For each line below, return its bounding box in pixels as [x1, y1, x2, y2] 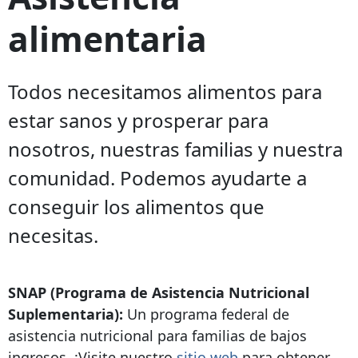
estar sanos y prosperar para [8, 107, 268, 134]
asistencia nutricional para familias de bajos [8, 326, 307, 346]
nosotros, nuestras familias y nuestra [8, 136, 343, 163]
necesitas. [8, 222, 98, 249]
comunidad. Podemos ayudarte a [8, 165, 307, 192]
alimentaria [8, 14, 207, 62]
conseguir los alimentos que [8, 193, 265, 221]
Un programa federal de [123, 304, 289, 324]
